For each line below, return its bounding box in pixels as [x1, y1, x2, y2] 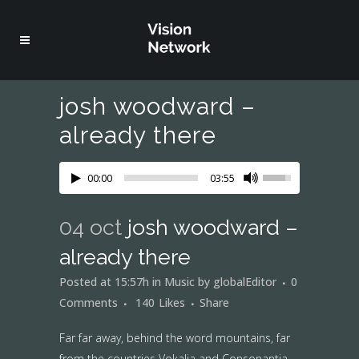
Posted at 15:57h [59, 274, 149, 289]
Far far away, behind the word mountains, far [59, 330, 290, 345]
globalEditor [213, 274, 276, 289]
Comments [59, 295, 118, 310]
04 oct [59, 215, 122, 240]
